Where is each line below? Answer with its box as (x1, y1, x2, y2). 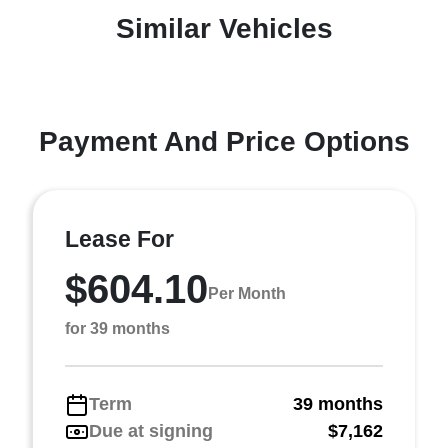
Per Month (208, 284, 286, 302)
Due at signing (89, 421, 213, 441)
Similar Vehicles (115, 13, 333, 44)
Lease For (65, 226, 174, 252)
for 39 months (65, 320, 170, 337)
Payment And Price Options (38, 126, 410, 157)
